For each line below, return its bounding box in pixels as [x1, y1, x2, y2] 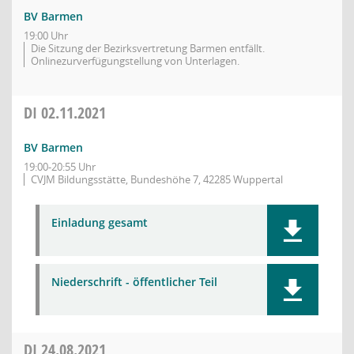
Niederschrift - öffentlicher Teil [51, 274, 217, 289]
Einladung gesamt [51, 215, 148, 230]
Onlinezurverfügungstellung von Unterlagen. [31, 54, 239, 68]
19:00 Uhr [24, 28, 68, 43]
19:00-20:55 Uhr [24, 160, 96, 174]
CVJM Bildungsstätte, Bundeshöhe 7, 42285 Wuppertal [31, 172, 283, 186]
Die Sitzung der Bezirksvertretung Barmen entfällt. [31, 41, 265, 55]
